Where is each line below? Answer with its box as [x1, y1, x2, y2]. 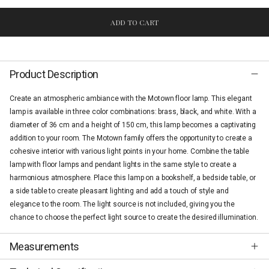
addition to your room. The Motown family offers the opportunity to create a [10, 134, 253, 143]
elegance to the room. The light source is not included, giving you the [10, 200, 235, 209]
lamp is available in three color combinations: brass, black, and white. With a [10, 107, 256, 116]
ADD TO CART [110, 17, 159, 28]
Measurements [10, 240, 79, 253]
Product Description [10, 67, 98, 80]
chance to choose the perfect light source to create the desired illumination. [10, 213, 258, 222]
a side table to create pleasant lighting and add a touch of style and [10, 187, 229, 196]
